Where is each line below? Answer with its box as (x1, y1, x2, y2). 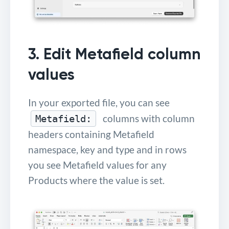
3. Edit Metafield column (28, 44, 201, 63)
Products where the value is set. (28, 174, 165, 186)
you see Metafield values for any (28, 158, 167, 171)
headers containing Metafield (28, 128, 154, 140)
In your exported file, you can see (28, 96, 170, 108)
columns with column (99, 112, 195, 124)
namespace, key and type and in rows (28, 143, 187, 155)
